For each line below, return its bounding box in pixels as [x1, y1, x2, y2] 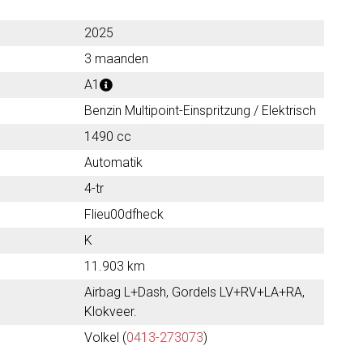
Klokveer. [84, 304, 137, 319]
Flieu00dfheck [84, 207, 164, 222]
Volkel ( [84, 330, 126, 345]
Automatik [84, 155, 143, 170]
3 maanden [84, 51, 148, 66]
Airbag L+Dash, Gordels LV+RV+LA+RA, [84, 284, 305, 300]
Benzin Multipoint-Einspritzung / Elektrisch [84, 103, 316, 118]
